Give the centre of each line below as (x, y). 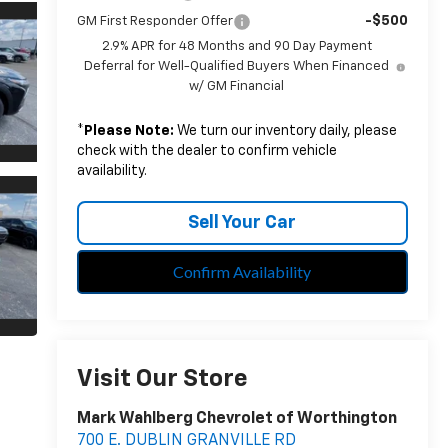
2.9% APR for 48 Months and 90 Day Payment (236, 47)
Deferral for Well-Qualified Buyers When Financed (237, 67)
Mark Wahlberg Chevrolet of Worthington (236, 419)
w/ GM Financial (237, 87)
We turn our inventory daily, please (285, 131)
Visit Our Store (162, 379)
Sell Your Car (242, 223)
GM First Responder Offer (154, 22)
